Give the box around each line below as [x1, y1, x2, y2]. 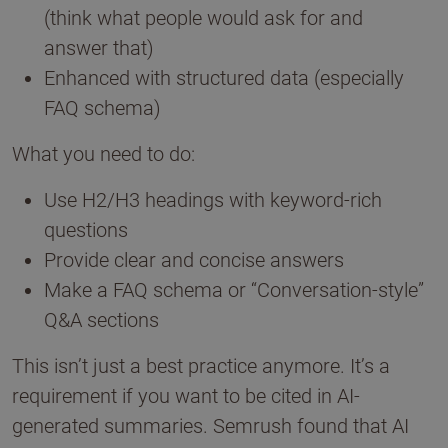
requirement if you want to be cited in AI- [12, 384, 360, 408]
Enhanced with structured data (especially [44, 66, 404, 90]
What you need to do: [12, 142, 195, 166]
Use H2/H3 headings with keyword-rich [44, 188, 382, 212]
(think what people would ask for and [44, 6, 363, 30]
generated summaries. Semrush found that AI [12, 414, 409, 438]
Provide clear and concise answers [44, 248, 344, 272]
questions [44, 218, 128, 242]
